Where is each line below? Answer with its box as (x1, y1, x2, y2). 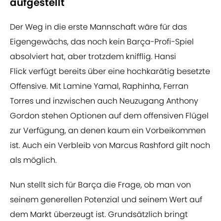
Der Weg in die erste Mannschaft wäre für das (10, 21, 187, 33)
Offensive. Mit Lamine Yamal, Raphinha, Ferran (10, 80, 188, 92)
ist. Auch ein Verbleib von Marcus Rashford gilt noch (10, 140, 210, 151)
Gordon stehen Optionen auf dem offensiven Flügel (10, 110, 209, 122)
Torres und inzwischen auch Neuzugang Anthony (10, 95, 198, 107)
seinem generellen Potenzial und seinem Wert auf (10, 194, 202, 206)
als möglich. (10, 154, 57, 166)
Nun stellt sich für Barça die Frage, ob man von (10, 179, 191, 191)
